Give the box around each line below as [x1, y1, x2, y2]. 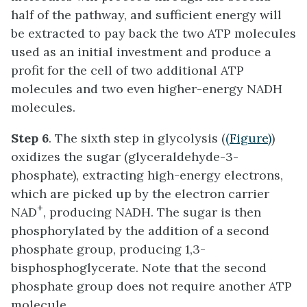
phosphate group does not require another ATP [11, 278, 292, 295]
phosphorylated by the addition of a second [11, 223, 269, 239]
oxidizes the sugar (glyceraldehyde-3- [11, 149, 238, 165]
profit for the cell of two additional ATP [11, 62, 244, 79]
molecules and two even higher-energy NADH [11, 81, 282, 97]
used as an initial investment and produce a [11, 44, 271, 60]
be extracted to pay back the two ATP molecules [11, 25, 296, 42]
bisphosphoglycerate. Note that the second [11, 260, 267, 276]
